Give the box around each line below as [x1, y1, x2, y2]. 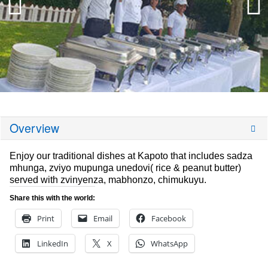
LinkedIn [37, 237, 68, 249]
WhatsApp [151, 237, 188, 249]
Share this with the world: [10, 193, 95, 202]
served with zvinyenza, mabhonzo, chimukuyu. [10, 174, 206, 185]
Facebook [151, 212, 186, 224]
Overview [10, 119, 59, 136]
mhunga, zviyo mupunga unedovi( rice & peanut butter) [10, 162, 241, 173]
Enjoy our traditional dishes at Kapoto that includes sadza [10, 150, 252, 161]
